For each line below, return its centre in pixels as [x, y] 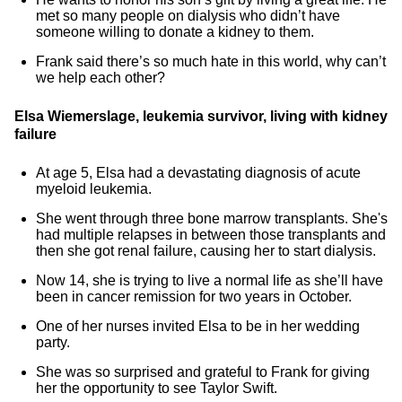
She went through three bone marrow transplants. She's [212, 218]
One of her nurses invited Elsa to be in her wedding [198, 326]
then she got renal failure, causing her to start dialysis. [206, 251]
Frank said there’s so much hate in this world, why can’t [211, 61]
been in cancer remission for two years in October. [194, 297]
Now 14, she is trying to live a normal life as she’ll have [210, 280]
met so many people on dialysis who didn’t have [188, 16]
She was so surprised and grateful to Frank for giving [203, 372]
